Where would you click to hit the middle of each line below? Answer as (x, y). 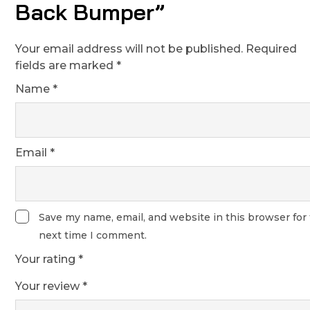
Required (271, 49)
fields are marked (66, 65)
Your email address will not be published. (129, 49)
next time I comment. (93, 235)
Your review (49, 286)
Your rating (47, 259)
